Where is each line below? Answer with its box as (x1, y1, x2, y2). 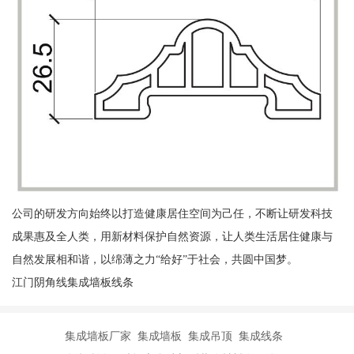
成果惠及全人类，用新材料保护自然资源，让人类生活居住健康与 (11, 230, 333, 243)
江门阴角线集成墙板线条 (11, 276, 134, 289)
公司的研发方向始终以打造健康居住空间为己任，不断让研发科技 (11, 207, 333, 220)
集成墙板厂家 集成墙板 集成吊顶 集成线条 (65, 330, 289, 343)
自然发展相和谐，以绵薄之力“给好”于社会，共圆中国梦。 (11, 253, 298, 266)
